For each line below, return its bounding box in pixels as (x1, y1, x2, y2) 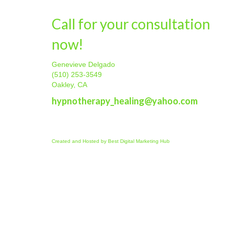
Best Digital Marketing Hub (108, 138, 170, 144)
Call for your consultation (52, 15, 210, 33)
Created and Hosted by (52, 138, 108, 144)
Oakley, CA (52, 81, 87, 89)
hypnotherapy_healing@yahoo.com (52, 95, 198, 107)
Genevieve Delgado (52, 60, 115, 69)
